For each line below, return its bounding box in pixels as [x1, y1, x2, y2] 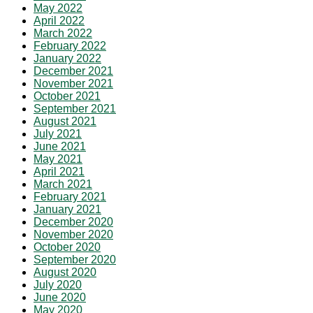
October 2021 [34, 90, 101, 103]
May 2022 [34, 2, 82, 15]
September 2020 [34, 254, 116, 266]
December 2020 [34, 216, 113, 228]
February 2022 [34, 40, 106, 52]
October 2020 [34, 241, 101, 254]
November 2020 [34, 228, 113, 241]
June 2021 [34, 140, 86, 153]
